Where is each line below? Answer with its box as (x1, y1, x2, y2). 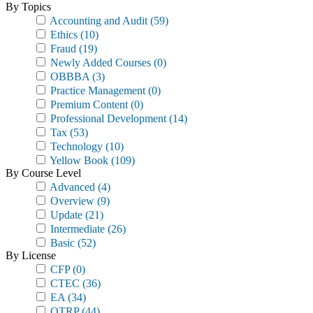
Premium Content (48, 99, 128, 110)
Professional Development (48, 112, 166, 124)
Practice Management (48, 85, 145, 96)
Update (48, 209, 82, 221)
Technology (48, 140, 103, 152)
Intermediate (48, 223, 105, 235)
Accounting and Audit (48, 15, 147, 27)
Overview (48, 195, 94, 207)
